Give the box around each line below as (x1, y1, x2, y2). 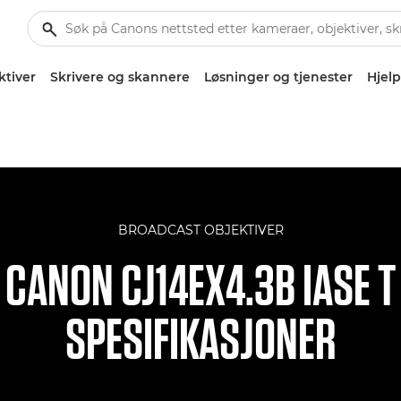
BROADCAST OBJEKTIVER (117, 222, 284, 238)
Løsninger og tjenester (204, 69, 353, 85)
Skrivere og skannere (50, 69, 190, 85)
